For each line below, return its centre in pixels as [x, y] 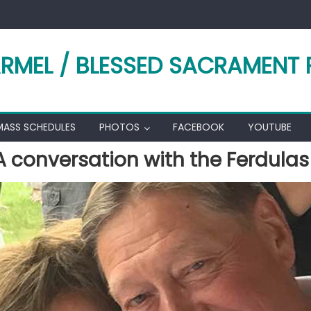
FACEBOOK [199, 127]
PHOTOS [119, 127]
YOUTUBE [270, 127]
